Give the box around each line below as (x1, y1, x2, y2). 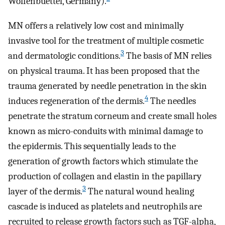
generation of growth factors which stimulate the (8, 155, 198, 167)
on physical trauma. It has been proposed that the (8, 65, 199, 76)
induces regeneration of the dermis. (8, 95, 145, 106)
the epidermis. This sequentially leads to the (8, 140, 176, 152)
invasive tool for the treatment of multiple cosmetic (8, 35, 204, 46)
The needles (148, 95, 196, 106)
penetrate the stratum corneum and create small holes (8, 110, 216, 122)
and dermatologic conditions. (8, 50, 121, 61)
